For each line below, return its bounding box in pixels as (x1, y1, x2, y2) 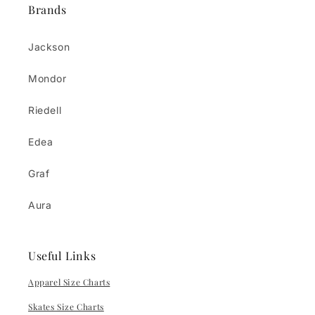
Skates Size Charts (28, 300, 104, 312)
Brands (28, 1, 67, 17)
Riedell (28, 103, 62, 116)
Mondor (28, 72, 67, 84)
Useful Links (28, 247, 96, 263)
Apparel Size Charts (28, 276, 110, 288)
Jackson (28, 40, 70, 53)
